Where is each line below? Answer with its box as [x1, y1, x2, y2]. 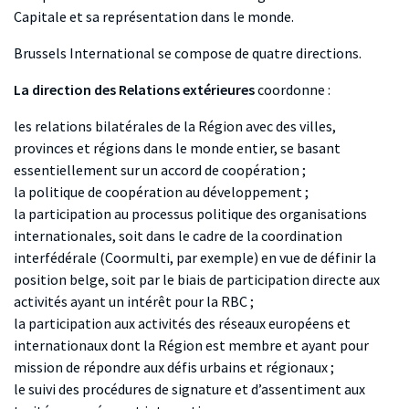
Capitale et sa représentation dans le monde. [14, 7, 294, 26]
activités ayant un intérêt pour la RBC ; [14, 292, 254, 311]
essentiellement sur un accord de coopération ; [14, 161, 306, 180]
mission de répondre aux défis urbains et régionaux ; [14, 358, 334, 377]
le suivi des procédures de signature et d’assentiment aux [14, 380, 365, 399]
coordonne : [255, 80, 330, 100]
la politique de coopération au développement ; [14, 183, 309, 202]
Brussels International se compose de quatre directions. [14, 44, 362, 63]
